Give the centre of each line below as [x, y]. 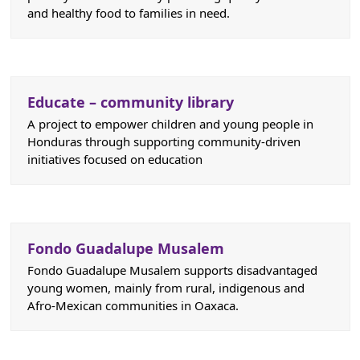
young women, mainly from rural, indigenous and [166, 287]
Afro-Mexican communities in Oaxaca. [133, 305]
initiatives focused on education [115, 159]
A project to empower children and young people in [170, 123]
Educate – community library [130, 102]
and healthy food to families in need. [128, 12]
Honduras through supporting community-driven [164, 141]
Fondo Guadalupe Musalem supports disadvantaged [172, 270]
